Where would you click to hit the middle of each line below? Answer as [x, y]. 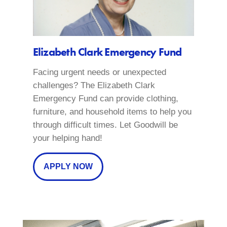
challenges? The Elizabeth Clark [94, 85]
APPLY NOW [68, 166]
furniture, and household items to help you [112, 111]
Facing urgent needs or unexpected [99, 72]
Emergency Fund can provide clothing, [105, 98]
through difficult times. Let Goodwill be [105, 125]
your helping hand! [67, 138]
